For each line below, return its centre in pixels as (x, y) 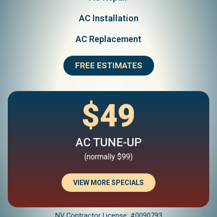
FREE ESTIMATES (108, 65)
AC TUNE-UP (108, 142)
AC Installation (108, 18)
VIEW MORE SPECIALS (108, 183)
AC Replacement (108, 39)
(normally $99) (108, 157)
